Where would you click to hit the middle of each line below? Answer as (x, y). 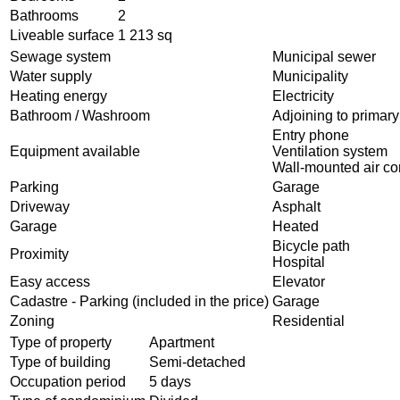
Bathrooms (44, 16)
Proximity (39, 254)
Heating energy (58, 96)
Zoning (32, 321)
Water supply (51, 77)
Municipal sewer (324, 57)
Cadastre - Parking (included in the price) (139, 302)
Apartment (182, 343)
